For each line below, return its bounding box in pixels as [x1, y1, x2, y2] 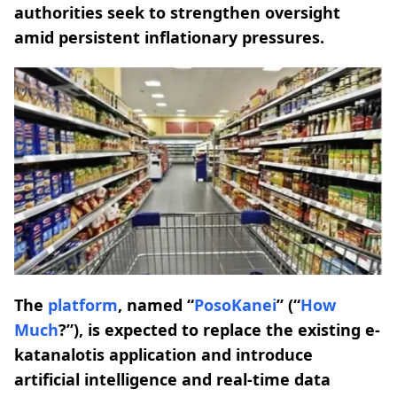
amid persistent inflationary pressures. [14, 27, 324, 48]
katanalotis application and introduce [14, 343, 313, 365]
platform [48, 293, 118, 315]
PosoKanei [194, 293, 276, 315]
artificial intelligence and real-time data [14, 368, 331, 390]
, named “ [118, 293, 194, 315]
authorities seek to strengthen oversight [14, 2, 340, 23]
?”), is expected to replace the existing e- [58, 318, 380, 340]
